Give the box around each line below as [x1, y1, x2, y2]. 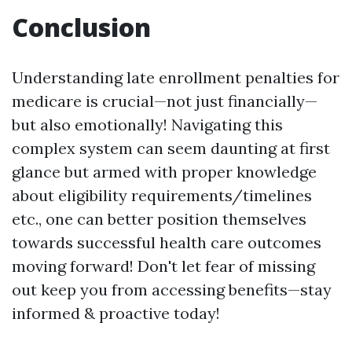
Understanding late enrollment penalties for [12, 68, 339, 87]
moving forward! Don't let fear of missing [12, 256, 315, 276]
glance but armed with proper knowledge [12, 162, 317, 181]
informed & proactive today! [12, 303, 220, 323]
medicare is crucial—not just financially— [12, 91, 317, 111]
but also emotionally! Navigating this [12, 115, 283, 134]
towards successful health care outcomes [12, 233, 321, 252]
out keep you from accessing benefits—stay [12, 280, 332, 299]
